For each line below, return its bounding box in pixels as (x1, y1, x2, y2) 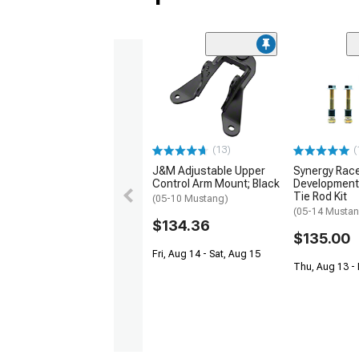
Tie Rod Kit (293, 190, 347, 204)
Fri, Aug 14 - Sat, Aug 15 (152, 248, 260, 260)
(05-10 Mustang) (152, 193, 228, 205)
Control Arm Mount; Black (152, 177, 280, 191)
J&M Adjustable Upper (152, 164, 265, 178)
